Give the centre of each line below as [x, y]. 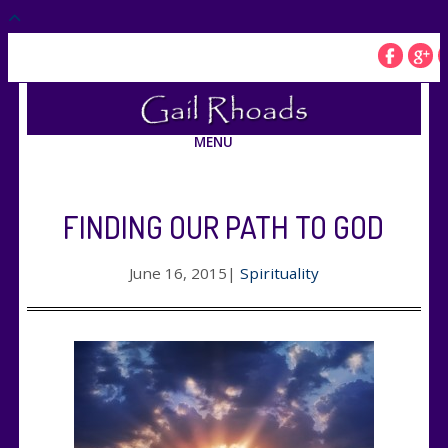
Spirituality [279, 273]
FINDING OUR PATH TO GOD [224, 227]
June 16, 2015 [177, 273]
